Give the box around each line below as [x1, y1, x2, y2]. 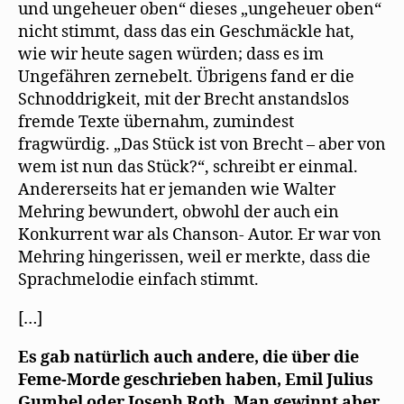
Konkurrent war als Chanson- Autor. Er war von [18, 224, 381, 245]
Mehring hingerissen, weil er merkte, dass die [18, 246, 371, 268]
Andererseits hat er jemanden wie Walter [18, 179, 335, 200]
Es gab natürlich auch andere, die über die [18, 346, 359, 368]
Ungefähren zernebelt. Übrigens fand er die [18, 66, 354, 87]
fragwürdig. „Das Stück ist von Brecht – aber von [18, 133, 386, 155]
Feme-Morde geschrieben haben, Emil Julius [18, 369, 373, 390]
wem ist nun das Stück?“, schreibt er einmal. [18, 156, 358, 178]
